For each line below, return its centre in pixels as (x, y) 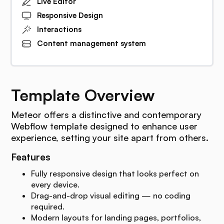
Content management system (91, 43)
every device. (55, 185)
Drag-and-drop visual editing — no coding (111, 196)
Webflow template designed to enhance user (104, 126)
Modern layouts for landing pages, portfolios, (116, 218)
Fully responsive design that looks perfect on (115, 174)
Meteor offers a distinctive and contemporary (106, 115)
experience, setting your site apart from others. (110, 138)
